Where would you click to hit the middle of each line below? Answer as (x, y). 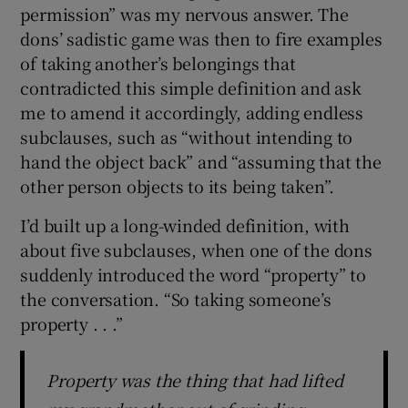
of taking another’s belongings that (158, 62)
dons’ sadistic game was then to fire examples (201, 38)
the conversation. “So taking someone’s (176, 298)
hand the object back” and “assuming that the (201, 161)
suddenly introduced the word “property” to (194, 274)
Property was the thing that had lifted (195, 379)
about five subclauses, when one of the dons (196, 249)
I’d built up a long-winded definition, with (185, 224)
